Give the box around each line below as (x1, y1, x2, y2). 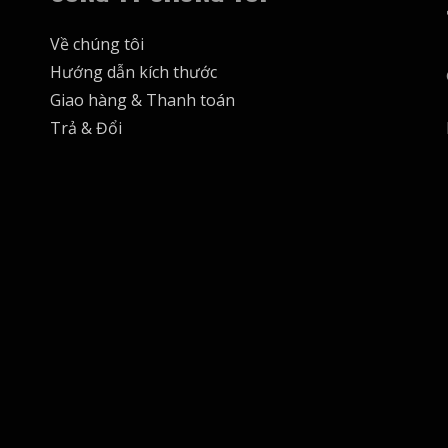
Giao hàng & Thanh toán (49, 89, 235, 111)
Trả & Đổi (49, 117, 122, 139)
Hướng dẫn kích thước (49, 61, 217, 83)
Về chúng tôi (49, 33, 144, 55)
